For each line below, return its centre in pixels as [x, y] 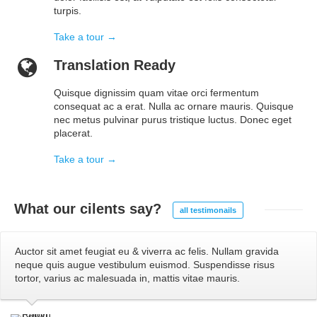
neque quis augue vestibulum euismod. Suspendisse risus [145, 264]
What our [47, 209]
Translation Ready [115, 65]
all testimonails [208, 210]
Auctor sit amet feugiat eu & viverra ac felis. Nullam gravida [147, 251]
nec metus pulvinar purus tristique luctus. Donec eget [173, 120]
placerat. [73, 133]
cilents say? [121, 209]
